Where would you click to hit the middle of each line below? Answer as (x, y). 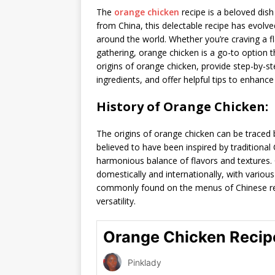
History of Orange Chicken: (182, 107)
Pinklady (145, 262)
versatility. (116, 201)
